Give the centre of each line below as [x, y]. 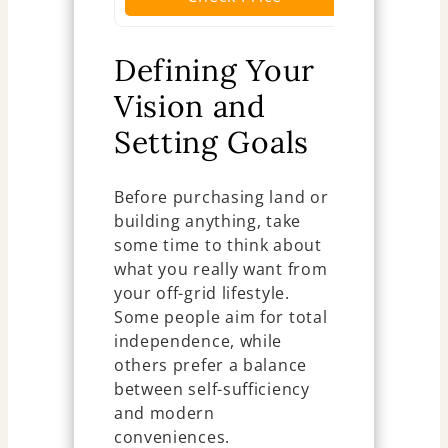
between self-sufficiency [211, 389]
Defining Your [214, 70]
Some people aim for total [220, 317]
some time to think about [217, 245]
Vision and [189, 106]
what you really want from [220, 269]
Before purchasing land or [221, 197]
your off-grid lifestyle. [201, 293]
